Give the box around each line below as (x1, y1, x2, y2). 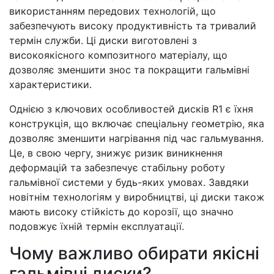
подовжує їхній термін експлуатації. (9, 220, 184, 232)
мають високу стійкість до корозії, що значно (9, 206, 234, 218)
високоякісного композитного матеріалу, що (9, 49, 228, 61)
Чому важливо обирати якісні (9, 243, 259, 264)
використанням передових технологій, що (9, 5, 216, 17)
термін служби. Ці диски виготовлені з (9, 34, 197, 46)
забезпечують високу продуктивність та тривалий (9, 20, 256, 32)
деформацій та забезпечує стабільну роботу (9, 161, 225, 174)
